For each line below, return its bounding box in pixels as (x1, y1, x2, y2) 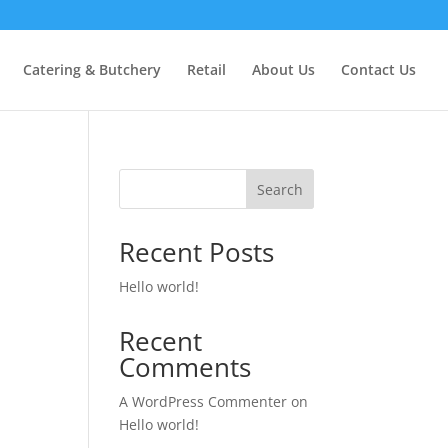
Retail (187, 60, 226, 79)
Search (256, 179, 303, 199)
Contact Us (341, 60, 416, 79)
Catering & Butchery (23, 60, 161, 79)
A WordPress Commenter (119, 392, 288, 411)
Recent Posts (119, 234, 275, 270)
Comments (119, 349, 252, 385)
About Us (252, 60, 315, 79)
